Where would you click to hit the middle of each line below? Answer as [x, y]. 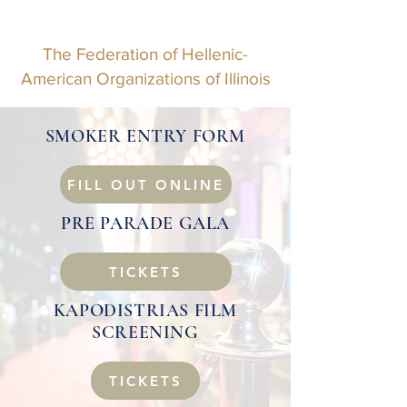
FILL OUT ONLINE [146, 184]
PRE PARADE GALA [145, 223]
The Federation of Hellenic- [145, 54]
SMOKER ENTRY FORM [145, 136]
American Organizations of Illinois [145, 79]
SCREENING [145, 333]
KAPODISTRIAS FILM [145, 311]
